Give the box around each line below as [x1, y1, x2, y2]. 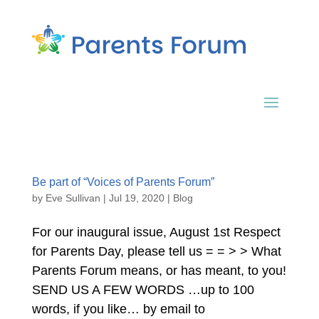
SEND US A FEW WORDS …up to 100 [31, 283, 254, 297]
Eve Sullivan [45, 192, 100, 204]
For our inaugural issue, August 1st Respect [31, 225, 281, 239]
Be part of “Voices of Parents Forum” [31, 176, 214, 188]
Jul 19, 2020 [108, 192, 164, 204]
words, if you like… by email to [31, 302, 205, 316]
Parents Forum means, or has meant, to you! [31, 263, 286, 278]
